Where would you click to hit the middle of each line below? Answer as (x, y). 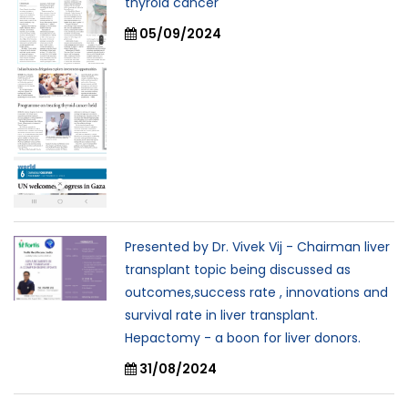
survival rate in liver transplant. (221, 315)
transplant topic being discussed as (238, 270)
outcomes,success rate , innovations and (256, 292)
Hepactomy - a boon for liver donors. (243, 338)
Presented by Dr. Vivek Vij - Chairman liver (257, 247)
